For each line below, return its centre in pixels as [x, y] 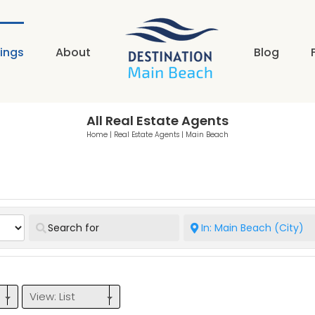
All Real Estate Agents [157, 121]
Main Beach [207, 135]
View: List [52, 296]
